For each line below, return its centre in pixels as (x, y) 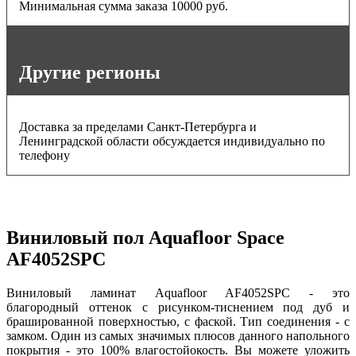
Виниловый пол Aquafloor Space (145, 238)
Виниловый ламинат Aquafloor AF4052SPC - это (178, 293)
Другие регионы (90, 73)
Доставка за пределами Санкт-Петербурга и (138, 127)
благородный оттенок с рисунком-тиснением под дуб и (178, 308)
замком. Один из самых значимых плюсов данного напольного (178, 336)
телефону (44, 156)
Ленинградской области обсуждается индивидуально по (172, 141)
